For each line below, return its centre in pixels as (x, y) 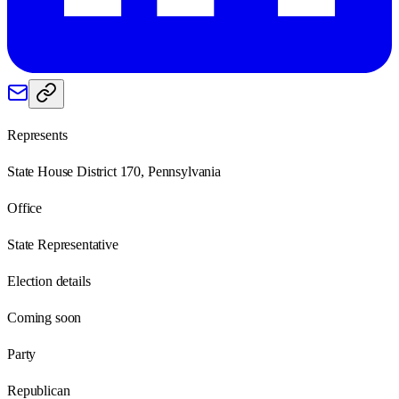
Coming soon (45, 317)
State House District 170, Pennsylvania (114, 171)
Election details (49, 281)
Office (25, 208)
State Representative (63, 244)
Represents (37, 134)
